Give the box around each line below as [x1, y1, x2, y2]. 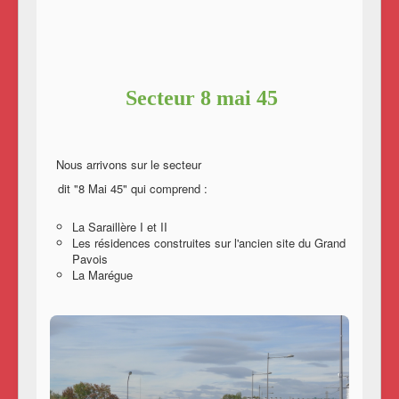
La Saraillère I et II [72, 218, 167, 236]
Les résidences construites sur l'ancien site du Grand [72, 234, 346, 252]
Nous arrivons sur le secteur [56, 156, 208, 174]
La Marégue [72, 266, 133, 284]
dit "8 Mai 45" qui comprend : [57, 180, 208, 198]
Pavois [72, 250, 108, 268]
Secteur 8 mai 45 [125, 86, 278, 110]
